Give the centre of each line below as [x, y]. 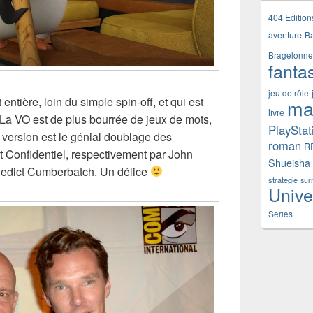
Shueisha [289, 163]
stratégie [283, 180]
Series [281, 214]
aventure [285, 35]
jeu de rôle [289, 93]
